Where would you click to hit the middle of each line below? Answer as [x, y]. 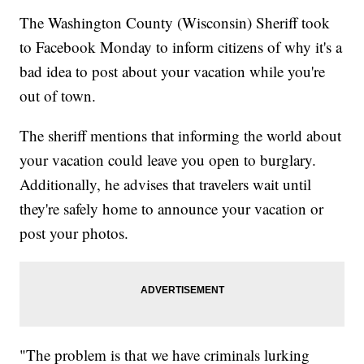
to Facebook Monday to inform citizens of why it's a [181, 47]
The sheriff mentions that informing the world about [181, 136]
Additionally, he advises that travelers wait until [166, 184]
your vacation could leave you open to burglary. [168, 160]
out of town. [58, 96]
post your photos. [74, 233]
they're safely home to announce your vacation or [172, 209]
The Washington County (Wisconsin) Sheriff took [175, 23]
